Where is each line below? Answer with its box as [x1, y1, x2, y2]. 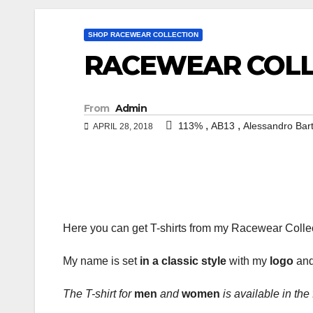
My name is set [63, 255, 140, 268]
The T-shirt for [63, 288, 134, 300]
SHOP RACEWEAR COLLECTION [88, 30, 198, 38]
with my [226, 255, 270, 268]
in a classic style [140, 255, 226, 268]
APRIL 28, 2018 [92, 122, 153, 132]
